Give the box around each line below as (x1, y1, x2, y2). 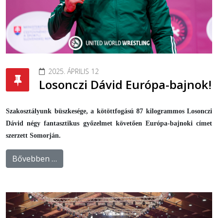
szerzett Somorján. (6, 131, 61, 139)
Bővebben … (12, 153, 57, 164)
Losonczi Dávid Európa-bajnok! (39, 76, 212, 92)
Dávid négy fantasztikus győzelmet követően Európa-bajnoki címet (6, 119, 212, 127)
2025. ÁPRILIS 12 (48, 66, 99, 76)
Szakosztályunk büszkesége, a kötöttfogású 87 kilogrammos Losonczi (6, 107, 212, 115)
